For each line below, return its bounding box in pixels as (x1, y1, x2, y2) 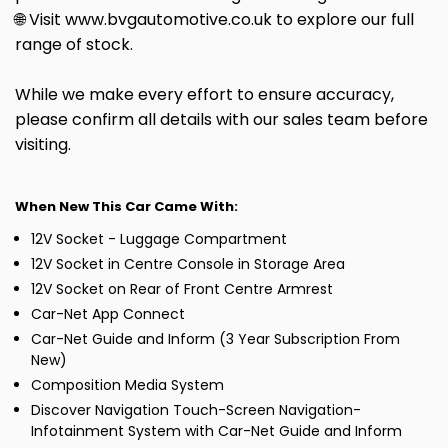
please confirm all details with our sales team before (15, 108, 428, 132)
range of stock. (15, 33, 133, 57)
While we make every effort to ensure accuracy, (15, 83, 394, 107)
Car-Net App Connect (31, 304, 185, 325)
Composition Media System (31, 375, 224, 396)
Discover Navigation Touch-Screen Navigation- (31, 400, 361, 421)
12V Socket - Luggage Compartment (31, 229, 287, 250)
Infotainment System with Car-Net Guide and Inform (31, 421, 402, 442)
